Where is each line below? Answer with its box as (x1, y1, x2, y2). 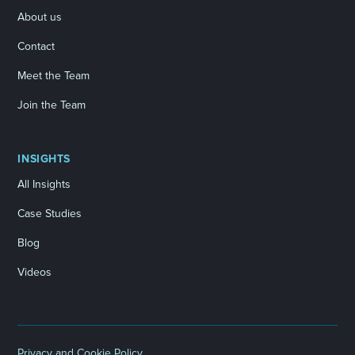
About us (17, 10, 63, 24)
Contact (17, 39, 55, 53)
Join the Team (17, 97, 86, 112)
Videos (17, 265, 52, 279)
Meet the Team (17, 68, 90, 82)
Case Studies (17, 206, 82, 220)
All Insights (17, 177, 71, 191)
